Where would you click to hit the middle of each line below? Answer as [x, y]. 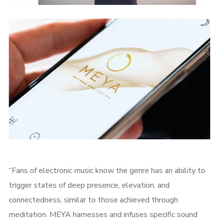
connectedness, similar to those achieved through [93, 200]
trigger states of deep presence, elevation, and [89, 185]
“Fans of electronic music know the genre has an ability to [107, 171]
